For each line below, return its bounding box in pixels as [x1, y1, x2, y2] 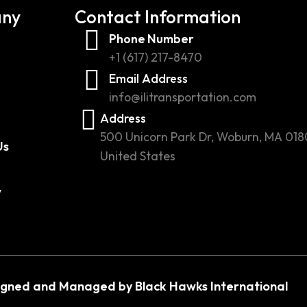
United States [99, 148, 175, 164]
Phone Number [108, 31, 194, 47]
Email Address [108, 71, 188, 87]
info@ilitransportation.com [108, 89, 256, 106]
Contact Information [74, 5, 241, 29]
